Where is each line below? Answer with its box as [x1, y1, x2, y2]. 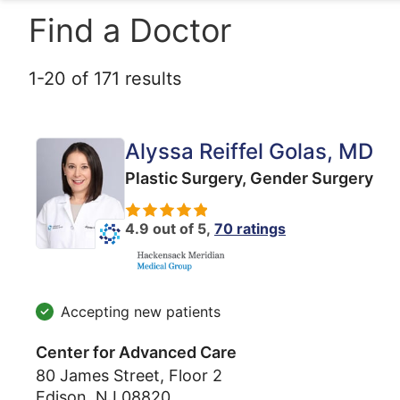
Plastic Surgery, [125, 169, 246, 187]
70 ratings [214, 220, 286, 237]
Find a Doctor [29, 11, 231, 50]
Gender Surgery [250, 169, 373, 187]
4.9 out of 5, [125, 220, 214, 237]
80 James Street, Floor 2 [36, 365, 222, 385]
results [125, 68, 181, 89]
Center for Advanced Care [36, 342, 237, 362]
